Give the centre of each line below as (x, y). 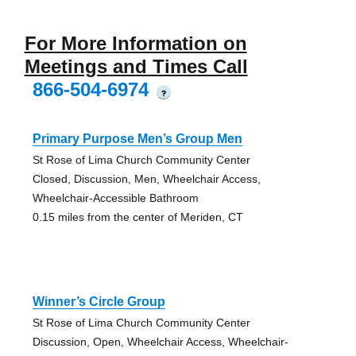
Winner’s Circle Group (99, 302)
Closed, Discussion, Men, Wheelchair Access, (146, 179)
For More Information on (135, 44)
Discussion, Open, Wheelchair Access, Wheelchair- (160, 342)
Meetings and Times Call (136, 67)
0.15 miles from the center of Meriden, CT (137, 217)
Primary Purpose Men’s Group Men (137, 139)
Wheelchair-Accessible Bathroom (115, 198)
